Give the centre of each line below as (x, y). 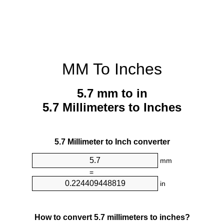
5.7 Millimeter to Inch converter (112, 142)
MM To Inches (112, 69)
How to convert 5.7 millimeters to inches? (112, 217)
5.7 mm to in (112, 93)
